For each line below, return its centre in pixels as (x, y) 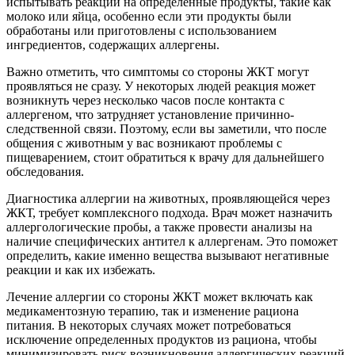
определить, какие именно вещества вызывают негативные (168, 256)
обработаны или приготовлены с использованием (141, 31)
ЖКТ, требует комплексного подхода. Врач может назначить (169, 213)
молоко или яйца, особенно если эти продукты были (149, 17)
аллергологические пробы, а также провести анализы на (159, 227)
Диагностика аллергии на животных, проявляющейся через (168, 199)
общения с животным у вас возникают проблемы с (144, 143)
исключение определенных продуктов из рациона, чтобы (162, 340)
